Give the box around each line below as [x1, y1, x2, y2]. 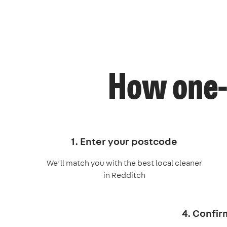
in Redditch [103, 169, 145, 180]
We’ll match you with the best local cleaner [46, 157, 202, 168]
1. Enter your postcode [71, 134, 177, 148]
